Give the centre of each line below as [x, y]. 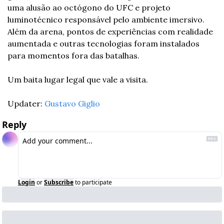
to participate [93, 182]
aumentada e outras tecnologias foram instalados [103, 44]
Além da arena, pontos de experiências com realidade [110, 32]
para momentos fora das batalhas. [73, 56]
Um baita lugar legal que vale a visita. [78, 80]
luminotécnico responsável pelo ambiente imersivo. [107, 20]
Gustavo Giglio [72, 104]
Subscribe [59, 182]
